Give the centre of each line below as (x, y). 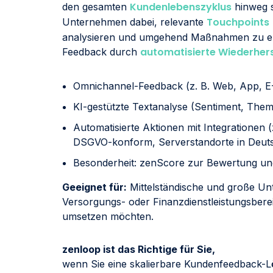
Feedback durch (101, 52)
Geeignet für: (94, 187)
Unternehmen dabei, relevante (134, 22)
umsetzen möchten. (108, 216)
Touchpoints (238, 23)
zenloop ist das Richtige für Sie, (139, 249)
